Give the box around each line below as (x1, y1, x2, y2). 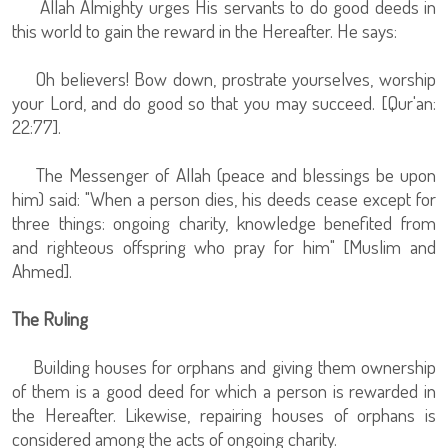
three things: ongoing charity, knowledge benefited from (12, 210, 436, 235)
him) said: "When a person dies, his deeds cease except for (12, 186, 436, 211)
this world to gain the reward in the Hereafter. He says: (12, 18, 397, 43)
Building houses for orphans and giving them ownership (12, 354, 436, 379)
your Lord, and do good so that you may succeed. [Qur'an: (12, 90, 436, 115)
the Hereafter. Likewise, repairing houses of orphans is (12, 402, 436, 427)
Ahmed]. (12, 258, 72, 283)
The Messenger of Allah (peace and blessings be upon (12, 162, 436, 187)
